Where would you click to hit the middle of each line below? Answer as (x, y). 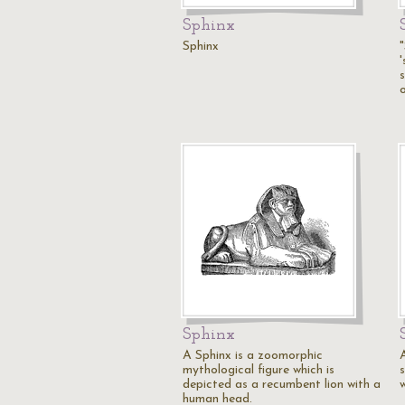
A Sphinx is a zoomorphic (253, 356)
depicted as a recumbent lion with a (282, 385)
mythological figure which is (259, 370)
